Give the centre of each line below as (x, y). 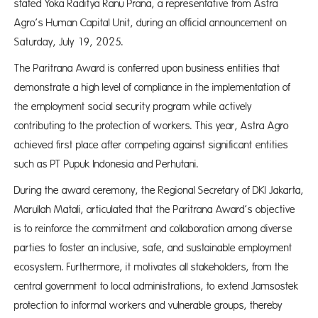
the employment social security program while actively (133, 107)
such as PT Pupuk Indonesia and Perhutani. (106, 164)
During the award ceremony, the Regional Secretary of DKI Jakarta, (159, 191)
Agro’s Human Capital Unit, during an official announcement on (150, 23)
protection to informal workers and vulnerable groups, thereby (148, 306)
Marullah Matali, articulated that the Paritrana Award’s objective (155, 210)
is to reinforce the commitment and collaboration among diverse (153, 229)
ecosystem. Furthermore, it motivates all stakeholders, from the (152, 267)
